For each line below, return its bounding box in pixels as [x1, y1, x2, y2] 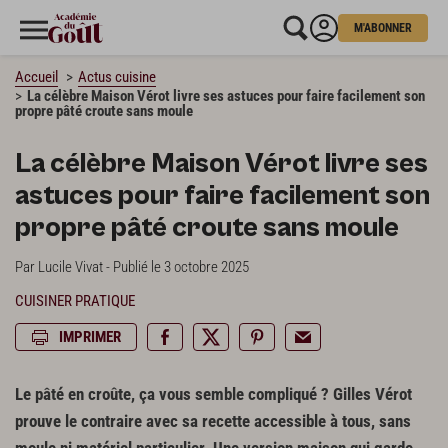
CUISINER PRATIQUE [15, 292, 135, 311]
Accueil [15, 68, 58, 86]
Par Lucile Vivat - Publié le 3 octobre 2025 [15, 257, 249, 276]
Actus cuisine [78, 68, 156, 86]
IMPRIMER [59, 328, 121, 347]
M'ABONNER [354, 20, 412, 35]
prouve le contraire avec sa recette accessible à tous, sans [15, 412, 411, 432]
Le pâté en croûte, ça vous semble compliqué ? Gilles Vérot [15, 385, 412, 405]
